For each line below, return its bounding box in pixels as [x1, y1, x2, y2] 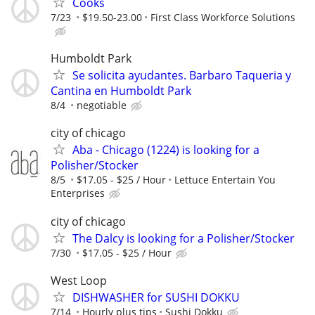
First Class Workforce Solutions [150, 11, 295, 24]
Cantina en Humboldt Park [51, 83, 191, 99]
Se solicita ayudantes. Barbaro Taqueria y [72, 67, 291, 84]
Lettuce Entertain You [174, 173, 276, 187]
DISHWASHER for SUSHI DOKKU [72, 289, 240, 305]
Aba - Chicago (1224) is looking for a [72, 142, 259, 158]
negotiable [77, 98, 127, 112]
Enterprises [51, 186, 105, 200]
